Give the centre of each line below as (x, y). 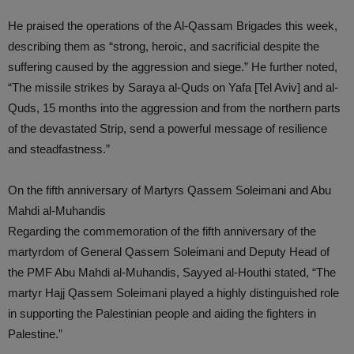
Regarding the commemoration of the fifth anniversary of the (162, 231)
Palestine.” (35, 334)
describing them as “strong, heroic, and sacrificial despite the (164, 46)
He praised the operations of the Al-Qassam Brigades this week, (173, 26)
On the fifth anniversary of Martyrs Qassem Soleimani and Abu (169, 190)
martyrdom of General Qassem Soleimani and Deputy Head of (169, 252)
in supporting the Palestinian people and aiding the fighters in (162, 313)
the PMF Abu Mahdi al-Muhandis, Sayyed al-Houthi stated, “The (172, 272)
